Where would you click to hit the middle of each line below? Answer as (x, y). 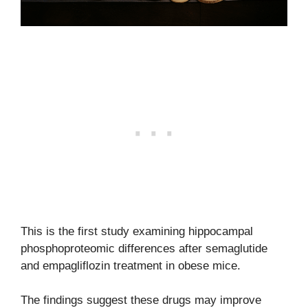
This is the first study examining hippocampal (137, 231)
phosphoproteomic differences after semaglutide (144, 248)
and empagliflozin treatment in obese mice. (131, 265)
